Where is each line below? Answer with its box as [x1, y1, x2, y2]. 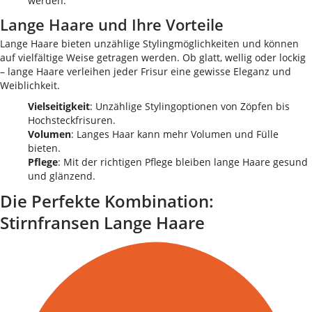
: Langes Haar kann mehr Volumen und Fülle [71, 127, 279, 141]
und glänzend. [28, 169, 95, 182]
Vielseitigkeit [28, 100, 90, 113]
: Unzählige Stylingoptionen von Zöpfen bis [90, 100, 290, 113]
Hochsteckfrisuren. [28, 114, 116, 127]
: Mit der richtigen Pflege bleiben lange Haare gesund [58, 155, 308, 169]
